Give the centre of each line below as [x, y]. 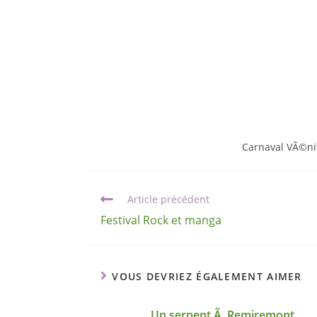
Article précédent [168, 200]
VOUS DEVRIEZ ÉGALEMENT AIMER [207, 277]
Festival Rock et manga [161, 220]
